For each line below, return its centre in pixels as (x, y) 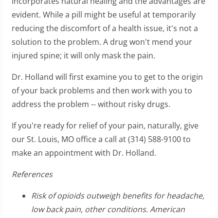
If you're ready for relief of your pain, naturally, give (105, 125)
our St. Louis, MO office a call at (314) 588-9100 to (101, 139)
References (32, 174)
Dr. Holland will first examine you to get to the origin (107, 77)
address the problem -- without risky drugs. (91, 104)
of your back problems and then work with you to (102, 90)
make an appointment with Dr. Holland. (84, 153)
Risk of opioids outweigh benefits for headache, (118, 195)
